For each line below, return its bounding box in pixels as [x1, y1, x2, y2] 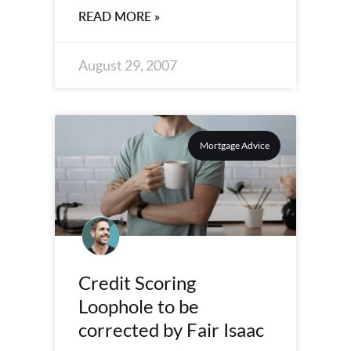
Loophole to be [78, 295, 199, 317]
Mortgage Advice [199, 139, 270, 152]
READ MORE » [78, 8, 160, 25]
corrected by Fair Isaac [78, 318, 264, 341]
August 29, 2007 [78, 56, 177, 74]
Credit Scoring [78, 271, 196, 294]
